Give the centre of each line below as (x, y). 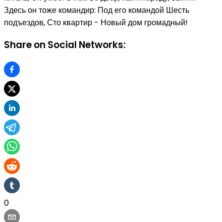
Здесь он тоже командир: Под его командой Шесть (97, 10)
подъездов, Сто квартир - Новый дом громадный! (96, 22)
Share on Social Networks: (65, 45)
